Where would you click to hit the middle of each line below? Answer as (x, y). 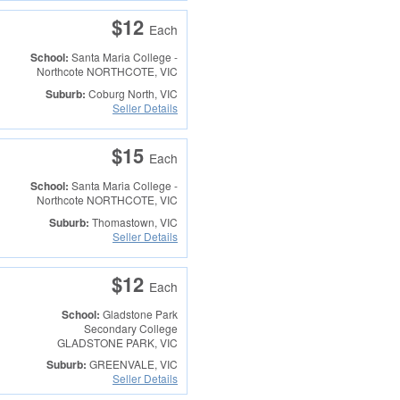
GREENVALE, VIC (132, 364)
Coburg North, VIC (131, 93)
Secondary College (130, 329)
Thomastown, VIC (133, 221)
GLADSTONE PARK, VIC (117, 343)
